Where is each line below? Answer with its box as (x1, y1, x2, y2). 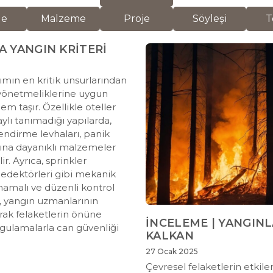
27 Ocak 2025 (146, 247, 198, 257)
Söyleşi (192, 12, 227, 24)
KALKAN (146, 229, 194, 243)
